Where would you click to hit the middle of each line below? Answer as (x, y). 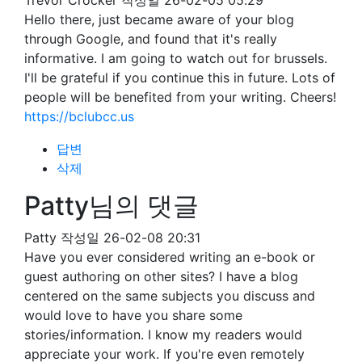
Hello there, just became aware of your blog (159, 19)
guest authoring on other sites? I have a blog (161, 276)
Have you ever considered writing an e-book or (170, 257)
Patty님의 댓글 (112, 206)
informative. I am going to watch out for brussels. (176, 58)
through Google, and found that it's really (151, 39)
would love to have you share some (133, 315)
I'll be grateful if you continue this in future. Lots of (180, 78)
